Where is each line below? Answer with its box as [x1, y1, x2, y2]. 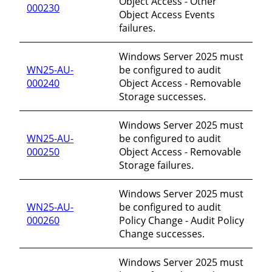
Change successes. [119, 226, 205, 240]
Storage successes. [119, 89, 206, 103]
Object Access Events [119, 7, 215, 21]
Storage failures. [119, 158, 194, 172]
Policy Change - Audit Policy [119, 213, 244, 227]
